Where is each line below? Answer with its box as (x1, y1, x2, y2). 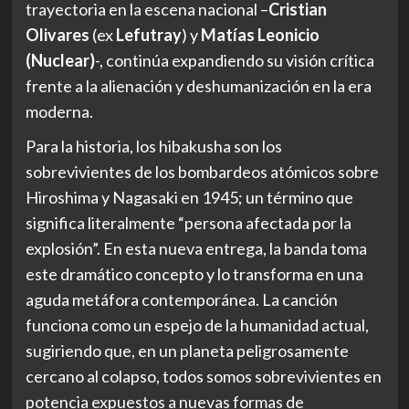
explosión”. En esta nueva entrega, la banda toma (25, 237, 367, 258)
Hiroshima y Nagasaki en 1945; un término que (25, 186, 353, 207)
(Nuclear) (25, 49, 95, 70)
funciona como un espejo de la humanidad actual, (25, 314, 369, 335)
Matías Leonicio (200, 24, 320, 45)
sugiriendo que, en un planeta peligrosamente (25, 340, 349, 361)
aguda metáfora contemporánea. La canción (25, 288, 338, 309)
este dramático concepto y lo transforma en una (25, 263, 363, 284)
